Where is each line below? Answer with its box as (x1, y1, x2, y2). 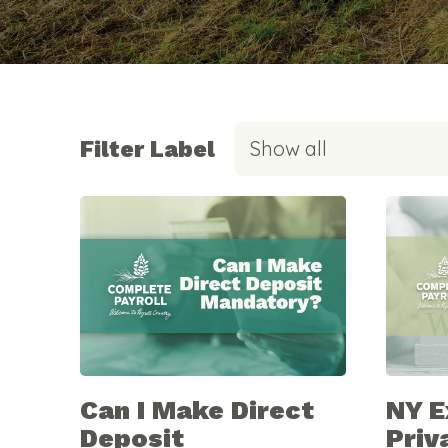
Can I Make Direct (80, 394, 314, 425)
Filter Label (80, 135, 215, 162)
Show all (250, 135, 327, 161)
